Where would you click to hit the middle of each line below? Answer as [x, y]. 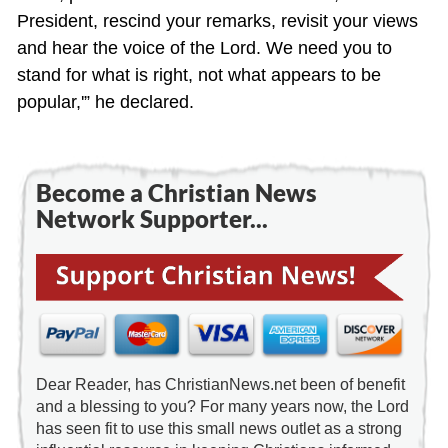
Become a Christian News [176, 193]
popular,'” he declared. [105, 102]
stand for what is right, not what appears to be [198, 75]
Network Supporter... [151, 219]
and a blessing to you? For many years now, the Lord [222, 406]
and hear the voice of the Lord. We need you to [204, 48]
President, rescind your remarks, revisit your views [217, 21]
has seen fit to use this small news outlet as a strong [218, 428]
